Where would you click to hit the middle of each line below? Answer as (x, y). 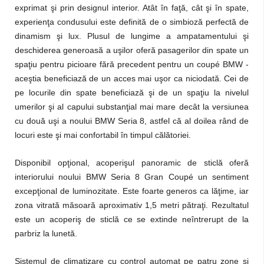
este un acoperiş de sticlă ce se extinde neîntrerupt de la (132, 219)
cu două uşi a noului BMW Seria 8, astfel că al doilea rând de (132, 121)
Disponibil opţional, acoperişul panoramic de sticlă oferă (132, 163)
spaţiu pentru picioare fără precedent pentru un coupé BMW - (132, 64)
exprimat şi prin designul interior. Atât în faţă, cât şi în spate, (132, 8)
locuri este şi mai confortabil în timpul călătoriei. (103, 135)
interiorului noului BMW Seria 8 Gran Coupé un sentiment (132, 177)
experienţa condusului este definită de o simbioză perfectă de (132, 22)
